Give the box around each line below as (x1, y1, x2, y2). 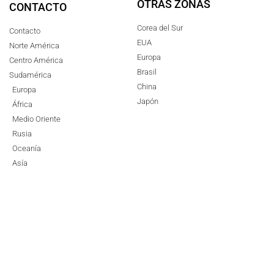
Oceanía (12, 143, 41, 153)
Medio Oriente (12, 114, 61, 124)
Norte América (9, 40, 59, 50)
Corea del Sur (137, 23, 183, 32)
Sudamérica (9, 70, 51, 80)
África (12, 99, 32, 109)
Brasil (137, 67, 157, 76)
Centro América (9, 55, 63, 65)
